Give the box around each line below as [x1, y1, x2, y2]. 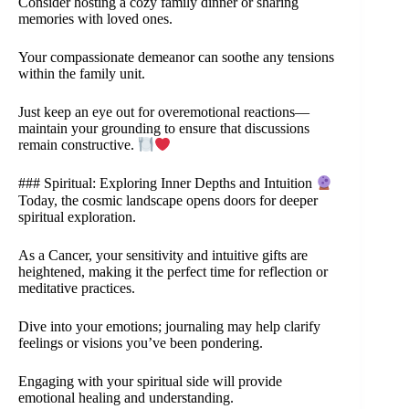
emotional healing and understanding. [18, 389, 234, 405]
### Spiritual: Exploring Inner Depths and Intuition [18, 175, 316, 192]
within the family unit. [18, 65, 145, 81]
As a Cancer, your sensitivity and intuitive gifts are [18, 246, 308, 263]
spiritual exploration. [18, 208, 136, 225]
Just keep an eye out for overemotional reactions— [18, 103, 309, 120]
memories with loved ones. [18, 10, 173, 26]
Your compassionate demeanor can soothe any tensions [18, 48, 334, 65]
